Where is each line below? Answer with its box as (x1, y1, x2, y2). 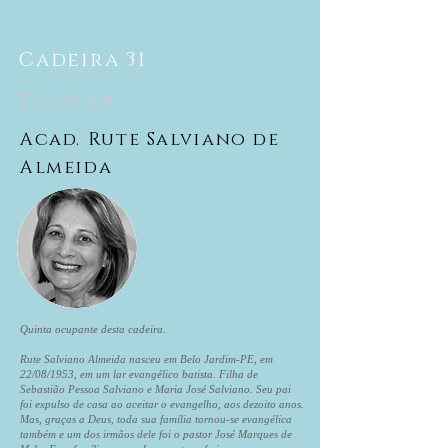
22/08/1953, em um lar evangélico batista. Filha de (20, 368, 258, 380)
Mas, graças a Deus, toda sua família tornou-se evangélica (20, 413, 292, 425)
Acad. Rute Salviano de (20, 128, 280, 152)
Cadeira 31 (18, 47, 147, 73)
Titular (18, 88, 116, 114)
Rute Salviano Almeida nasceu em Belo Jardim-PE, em (20, 353, 273, 365)
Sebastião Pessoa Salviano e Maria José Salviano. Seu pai (20, 383, 291, 395)
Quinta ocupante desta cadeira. (20, 323, 166, 335)
